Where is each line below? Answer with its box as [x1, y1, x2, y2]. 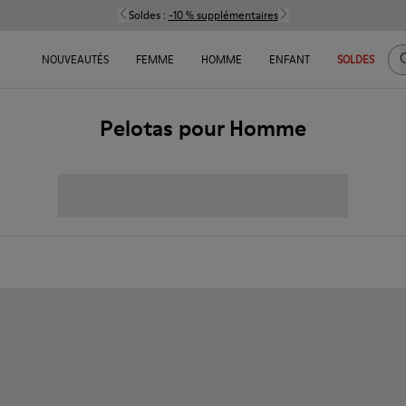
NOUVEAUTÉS [41, 52, 109, 67]
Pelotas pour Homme [100, 113, 306, 143]
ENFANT [268, 52, 310, 67]
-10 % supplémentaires [168, 7, 278, 23]
